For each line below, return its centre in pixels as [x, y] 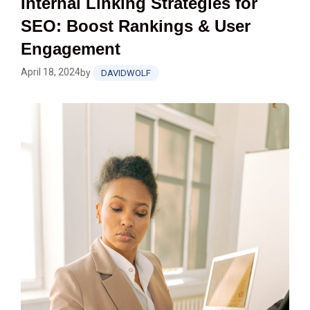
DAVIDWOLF [126, 73]
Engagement [71, 48]
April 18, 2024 [51, 72]
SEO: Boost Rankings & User [136, 26]
